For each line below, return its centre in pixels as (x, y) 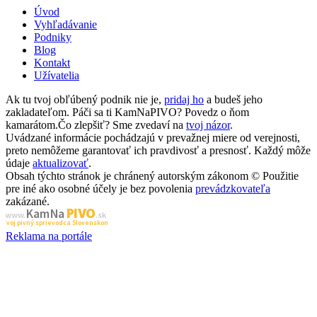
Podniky (53, 37)
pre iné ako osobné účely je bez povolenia (100, 188)
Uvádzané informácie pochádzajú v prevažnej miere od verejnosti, (153, 137)
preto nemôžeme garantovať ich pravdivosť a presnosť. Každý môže (158, 150)
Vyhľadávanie (65, 24)
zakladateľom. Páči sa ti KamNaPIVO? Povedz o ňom (127, 112)
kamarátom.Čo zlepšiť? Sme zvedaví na (96, 125)
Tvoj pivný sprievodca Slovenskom (57, 223)
